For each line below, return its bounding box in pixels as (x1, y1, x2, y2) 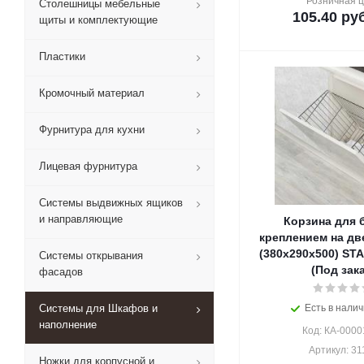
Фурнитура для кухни (39, 123, 145, 136)
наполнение (39, 318, 97, 331)
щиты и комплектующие (39, 14, 158, 26)
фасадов (39, 266, 83, 278)
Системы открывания (39, 249, 143, 262)
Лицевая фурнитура (39, 160, 137, 172)
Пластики (39, 50, 85, 63)
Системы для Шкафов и (39, 302, 158, 314)
